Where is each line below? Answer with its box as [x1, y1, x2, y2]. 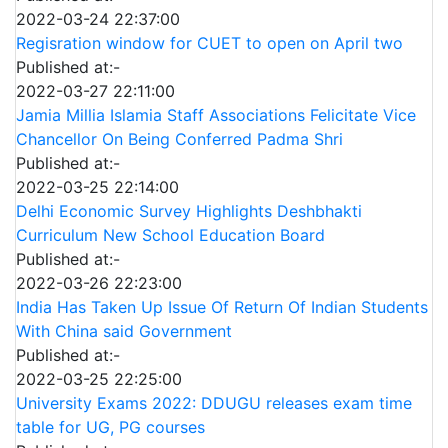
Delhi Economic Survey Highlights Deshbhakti [16, 201, 362, 221]
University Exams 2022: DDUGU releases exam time [16, 393, 412, 413]
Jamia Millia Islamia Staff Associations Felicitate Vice [16, 105, 416, 125]
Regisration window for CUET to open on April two [16, 33, 403, 53]
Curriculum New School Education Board [16, 225, 325, 245]
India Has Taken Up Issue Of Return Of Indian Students [16, 297, 428, 317]
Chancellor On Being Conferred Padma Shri [16, 129, 343, 149]
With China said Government [16, 321, 232, 341]
